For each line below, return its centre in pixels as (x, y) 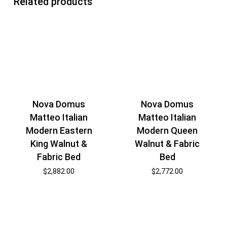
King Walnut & (59, 143)
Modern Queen (167, 130)
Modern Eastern (59, 130)
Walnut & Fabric (167, 143)
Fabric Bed (59, 157)
